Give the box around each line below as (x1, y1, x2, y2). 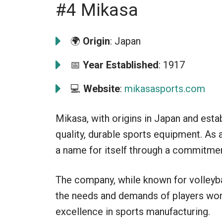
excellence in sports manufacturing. (55, 205, 210, 218)
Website (83, 82, 120, 95)
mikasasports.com (124, 82, 205, 95)
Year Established (83, 58, 159, 71)
